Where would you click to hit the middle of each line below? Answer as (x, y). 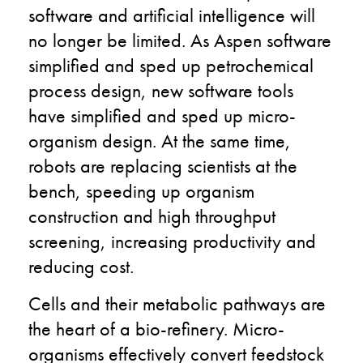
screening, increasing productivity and (172, 241)
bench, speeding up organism (141, 190)
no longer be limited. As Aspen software (180, 40)
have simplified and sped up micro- (162, 115)
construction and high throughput (152, 216)
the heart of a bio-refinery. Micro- (156, 328)
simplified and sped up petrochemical (171, 65)
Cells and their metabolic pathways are (177, 303)
